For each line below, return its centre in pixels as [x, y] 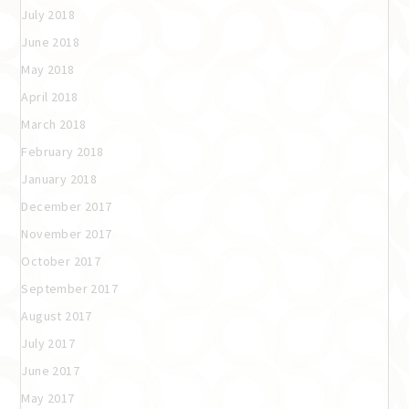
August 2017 [57, 315]
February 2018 [63, 151]
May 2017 [48, 398]
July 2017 [48, 343]
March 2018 [54, 124]
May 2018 [48, 69]
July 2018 [48, 14]
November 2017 [67, 233]
